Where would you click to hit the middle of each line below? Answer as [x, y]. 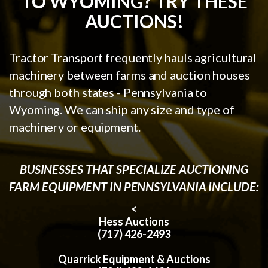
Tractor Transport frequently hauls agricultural [133, 58]
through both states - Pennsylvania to [108, 92]
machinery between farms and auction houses [130, 75]
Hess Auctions [134, 222]
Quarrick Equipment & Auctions [134, 259]
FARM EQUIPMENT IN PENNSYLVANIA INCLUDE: [134, 187]
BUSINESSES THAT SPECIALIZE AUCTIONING [134, 170]
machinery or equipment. [75, 127]
